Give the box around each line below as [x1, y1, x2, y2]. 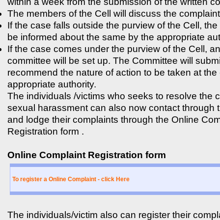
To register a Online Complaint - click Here [12, 175, 130, 183]
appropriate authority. [7, 79, 96, 89]
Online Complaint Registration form [7, 149, 166, 160]
